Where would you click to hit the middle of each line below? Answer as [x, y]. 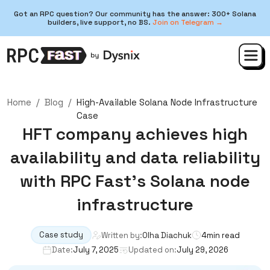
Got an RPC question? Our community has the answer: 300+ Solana [135, 14]
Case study [61, 235]
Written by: [121, 235]
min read [223, 235]
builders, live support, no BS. [100, 22]
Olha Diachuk [167, 235]
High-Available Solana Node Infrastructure [167, 102]
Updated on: [152, 250]
